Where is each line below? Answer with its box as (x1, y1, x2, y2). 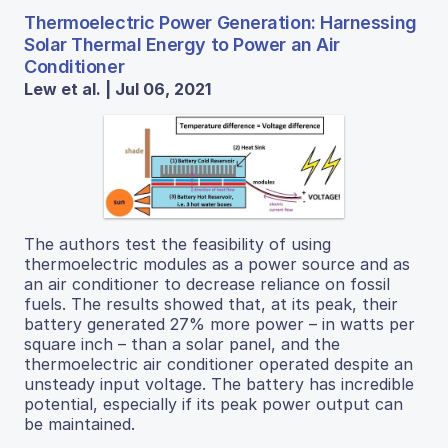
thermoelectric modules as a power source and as (24, 253, 410, 274)
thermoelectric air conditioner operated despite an (24, 353, 413, 374)
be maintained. (24, 413, 135, 434)
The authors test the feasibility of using (24, 233, 331, 254)
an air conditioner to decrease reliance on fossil (24, 273, 390, 294)
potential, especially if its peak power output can (24, 393, 403, 414)
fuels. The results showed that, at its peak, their (24, 293, 398, 314)
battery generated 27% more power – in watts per (24, 313, 415, 334)
